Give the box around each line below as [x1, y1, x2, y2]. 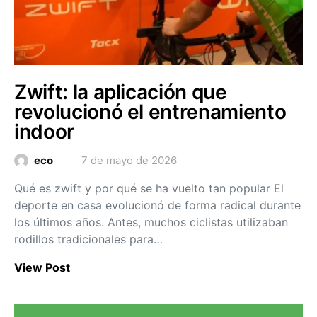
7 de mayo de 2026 [81, 154, 177, 167]
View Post [14, 260, 70, 275]
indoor [14, 120, 74, 144]
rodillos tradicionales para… [14, 232, 163, 246]
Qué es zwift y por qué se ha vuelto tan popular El [14, 181, 284, 195]
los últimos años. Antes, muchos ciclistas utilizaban [14, 215, 288, 229]
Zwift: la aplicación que [14, 80, 227, 104]
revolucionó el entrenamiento [14, 100, 287, 124]
